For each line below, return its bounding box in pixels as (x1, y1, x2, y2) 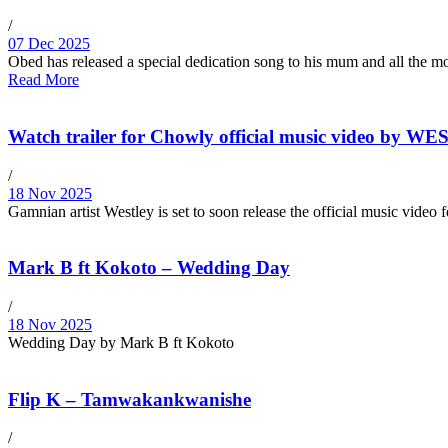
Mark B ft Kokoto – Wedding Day (8, 257, 290, 279)
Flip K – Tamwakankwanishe (8, 388, 251, 410)
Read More (8, 71, 79, 89)
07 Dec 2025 (8, 35, 90, 53)
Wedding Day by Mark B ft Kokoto (8, 333, 234, 351)
